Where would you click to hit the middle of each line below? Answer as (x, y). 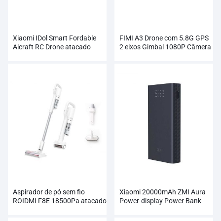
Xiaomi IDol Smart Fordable (55, 38)
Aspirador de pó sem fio (49, 192)
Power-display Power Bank (160, 201)
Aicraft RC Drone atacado (52, 47)
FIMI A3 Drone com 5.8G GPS (164, 38)
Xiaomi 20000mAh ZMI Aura (163, 192)
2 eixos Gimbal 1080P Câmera (165, 47)
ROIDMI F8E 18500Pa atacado (60, 201)
